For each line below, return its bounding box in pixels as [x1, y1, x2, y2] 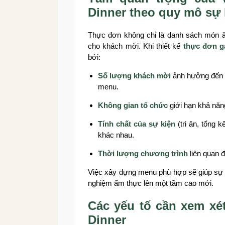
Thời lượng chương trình [98, 149, 188, 158]
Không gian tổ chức [98, 101, 168, 110]
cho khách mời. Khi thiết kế [88, 42, 183, 51]
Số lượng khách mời [98, 71, 171, 80]
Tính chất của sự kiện [98, 120, 176, 129]
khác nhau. [98, 131, 134, 140]
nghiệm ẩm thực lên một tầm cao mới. [88, 179, 213, 188]
